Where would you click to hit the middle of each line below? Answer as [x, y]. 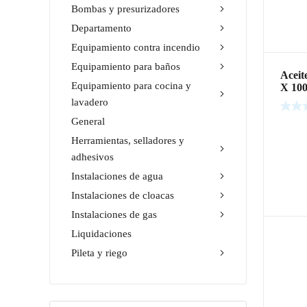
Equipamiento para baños [126, 66]
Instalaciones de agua [117, 176]
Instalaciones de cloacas [123, 195]
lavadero [90, 102]
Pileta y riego [99, 253]
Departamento [101, 28]
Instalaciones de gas [114, 214]
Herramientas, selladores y [128, 140]
